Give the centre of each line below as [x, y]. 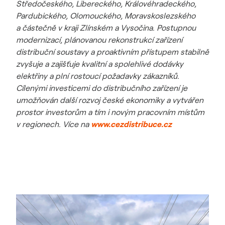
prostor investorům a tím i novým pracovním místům [110, 112]
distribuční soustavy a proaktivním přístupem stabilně [113, 52]
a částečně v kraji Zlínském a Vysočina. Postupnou [106, 28]
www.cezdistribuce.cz [131, 124]
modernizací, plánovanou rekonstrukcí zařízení [99, 40]
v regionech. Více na [53, 124]
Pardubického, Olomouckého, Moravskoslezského [106, 16]
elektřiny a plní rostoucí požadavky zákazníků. [98, 76]
